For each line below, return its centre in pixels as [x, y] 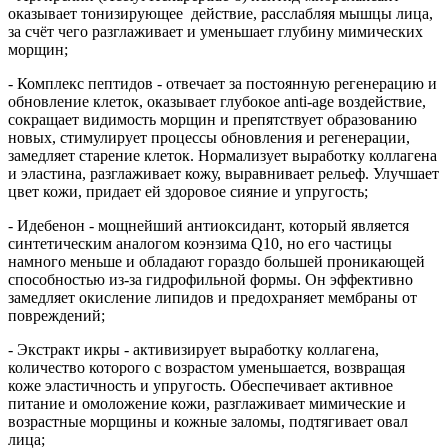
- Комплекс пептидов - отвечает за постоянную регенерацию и [222, 84]
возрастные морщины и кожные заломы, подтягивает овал [208, 422]
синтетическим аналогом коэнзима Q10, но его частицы [200, 244]
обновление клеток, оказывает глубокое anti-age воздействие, [217, 102]
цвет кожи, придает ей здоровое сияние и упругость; [188, 192]
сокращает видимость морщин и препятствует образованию [212, 120]
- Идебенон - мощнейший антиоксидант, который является [208, 226]
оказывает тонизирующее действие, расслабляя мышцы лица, [220, 14]
